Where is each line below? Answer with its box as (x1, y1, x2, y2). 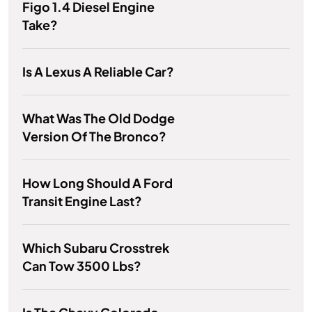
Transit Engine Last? (22, 193, 142, 210)
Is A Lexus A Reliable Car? (22, 63, 174, 80)
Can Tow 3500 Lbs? (22, 258, 141, 274)
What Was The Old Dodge (22, 110, 175, 127)
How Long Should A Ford (22, 175, 173, 192)
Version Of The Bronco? (22, 128, 166, 145)
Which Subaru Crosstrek (22, 240, 169, 256)
